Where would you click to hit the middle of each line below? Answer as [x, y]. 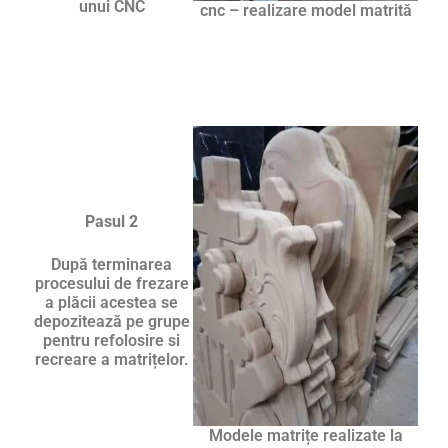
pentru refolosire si [111, 340]
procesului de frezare [111, 283]
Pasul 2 [111, 221]
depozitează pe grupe [111, 321]
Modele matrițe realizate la [305, 435]
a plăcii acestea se [111, 302]
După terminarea [111, 264]
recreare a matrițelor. [111, 359]
